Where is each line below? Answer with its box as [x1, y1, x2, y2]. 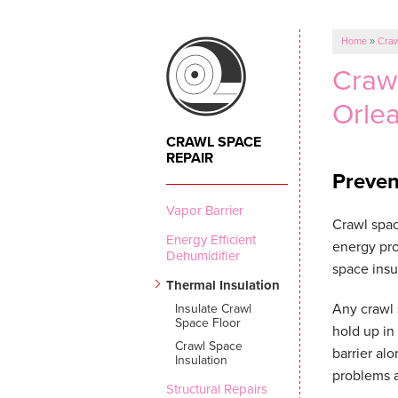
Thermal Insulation [166, 275, 281, 295]
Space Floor [175, 314, 242, 332]
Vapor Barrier [166, 201, 244, 220]
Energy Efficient [166, 230, 257, 250]
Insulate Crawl [175, 299, 252, 318]
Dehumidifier [166, 246, 241, 266]
